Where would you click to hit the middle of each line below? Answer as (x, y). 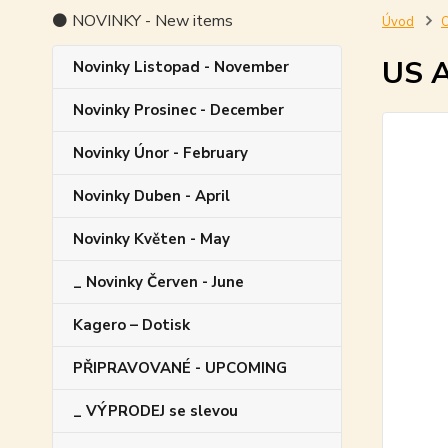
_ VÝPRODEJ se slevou (155, 410)
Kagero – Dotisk (131, 324)
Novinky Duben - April (151, 195)
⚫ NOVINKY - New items (142, 20)
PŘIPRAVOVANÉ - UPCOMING (180, 367)
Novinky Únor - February (160, 152)
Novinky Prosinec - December (178, 109)
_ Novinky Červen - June (158, 281)
